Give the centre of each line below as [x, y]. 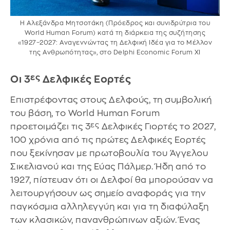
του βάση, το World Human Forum [85, 113]
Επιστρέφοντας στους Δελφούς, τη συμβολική [111, 100]
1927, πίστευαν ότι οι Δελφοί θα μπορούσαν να [112, 180]
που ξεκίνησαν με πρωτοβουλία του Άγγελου [109, 153]
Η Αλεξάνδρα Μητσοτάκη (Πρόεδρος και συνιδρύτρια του [115, 23]
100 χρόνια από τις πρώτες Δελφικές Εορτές [108, 140]
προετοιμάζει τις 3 [50, 126]
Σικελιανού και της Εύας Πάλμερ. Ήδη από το [108, 166]
